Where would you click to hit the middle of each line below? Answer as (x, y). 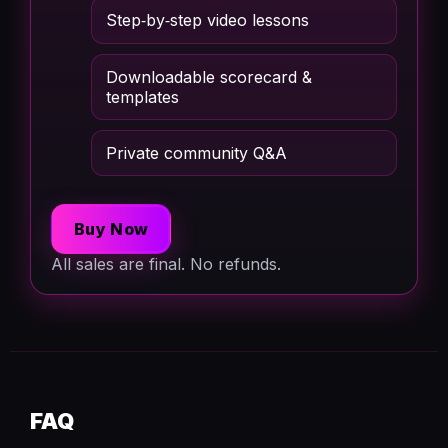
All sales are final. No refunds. (166, 264)
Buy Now (111, 229)
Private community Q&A (196, 153)
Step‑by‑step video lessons (207, 20)
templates (142, 97)
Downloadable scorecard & (209, 77)
